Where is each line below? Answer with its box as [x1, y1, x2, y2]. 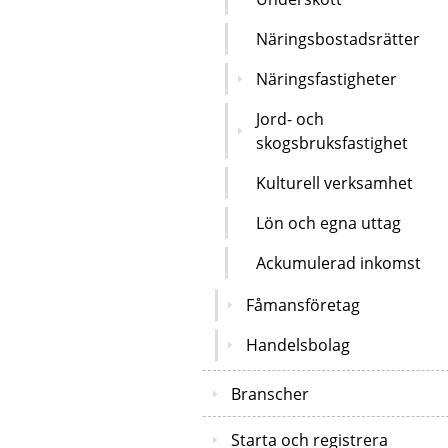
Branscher [231, 382, 309, 405]
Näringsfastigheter [256, 67, 397, 90]
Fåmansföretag [246, 293, 360, 316]
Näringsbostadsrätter [256, 27, 420, 50]
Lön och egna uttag [256, 211, 401, 234]
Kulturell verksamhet [256, 171, 413, 194]
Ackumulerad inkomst [256, 251, 421, 274]
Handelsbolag [246, 333, 350, 356]
